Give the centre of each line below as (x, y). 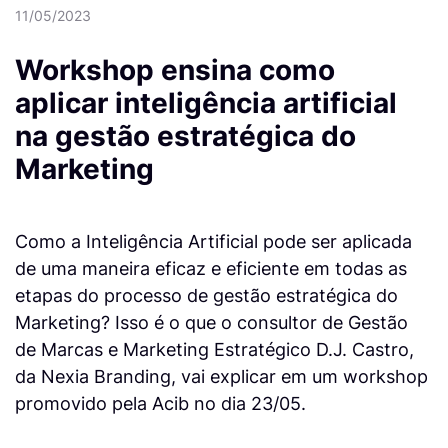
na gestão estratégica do (185, 136)
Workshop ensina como (175, 70)
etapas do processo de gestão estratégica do (206, 295)
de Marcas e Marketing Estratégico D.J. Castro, (214, 349)
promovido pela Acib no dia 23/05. (160, 403)
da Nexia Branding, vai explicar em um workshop (221, 376)
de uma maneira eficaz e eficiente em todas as (211, 268)
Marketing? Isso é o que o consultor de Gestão (211, 322)
